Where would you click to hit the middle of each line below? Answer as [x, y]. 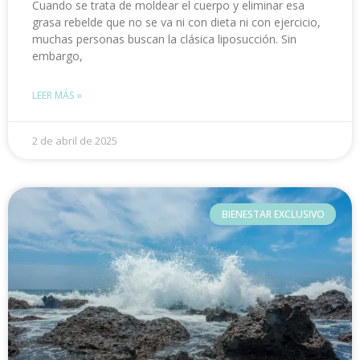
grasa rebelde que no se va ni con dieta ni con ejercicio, [176, 22]
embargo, [57, 56]
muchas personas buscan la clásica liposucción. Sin [164, 39]
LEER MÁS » [57, 96]
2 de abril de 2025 [75, 141]
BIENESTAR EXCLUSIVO [273, 214]
